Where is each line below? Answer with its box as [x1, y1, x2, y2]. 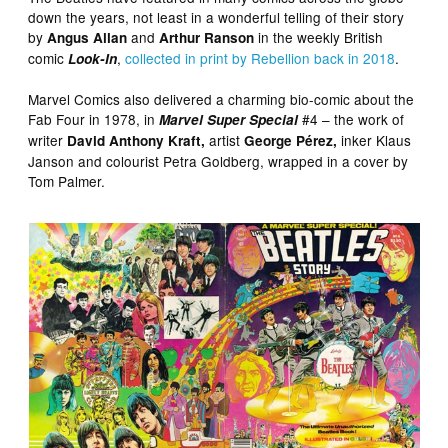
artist [205, 129, 245, 150]
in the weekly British [254, 26, 384, 47]
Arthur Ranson [159, 27, 255, 47]
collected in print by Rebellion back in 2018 [125, 47, 396, 68]
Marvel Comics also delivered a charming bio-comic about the [28, 88, 415, 109]
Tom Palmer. [28, 170, 106, 191]
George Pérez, [244, 130, 338, 150]
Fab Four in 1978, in [28, 108, 160, 129]
